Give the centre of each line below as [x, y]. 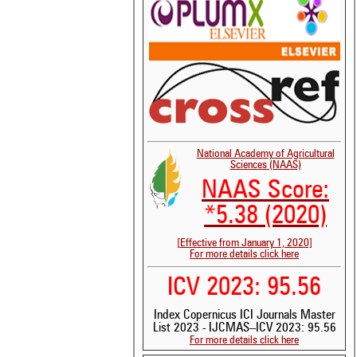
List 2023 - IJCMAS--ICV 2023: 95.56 [244, 329]
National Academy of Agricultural [265, 154]
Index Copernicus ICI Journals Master [244, 316]
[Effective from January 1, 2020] [244, 243]
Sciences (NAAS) [265, 165]
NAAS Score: [265, 192]
